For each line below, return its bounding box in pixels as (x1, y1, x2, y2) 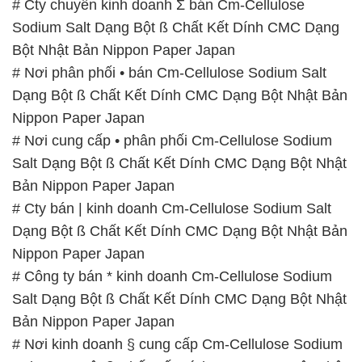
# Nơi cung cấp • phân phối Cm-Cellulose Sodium (12, 133, 332, 149)
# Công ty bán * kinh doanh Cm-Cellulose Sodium (12, 268, 332, 285)
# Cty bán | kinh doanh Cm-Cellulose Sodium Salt (12, 200, 331, 217)
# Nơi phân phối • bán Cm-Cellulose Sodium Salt (12, 65, 326, 82)
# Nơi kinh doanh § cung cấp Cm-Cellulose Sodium (12, 336, 343, 353)
